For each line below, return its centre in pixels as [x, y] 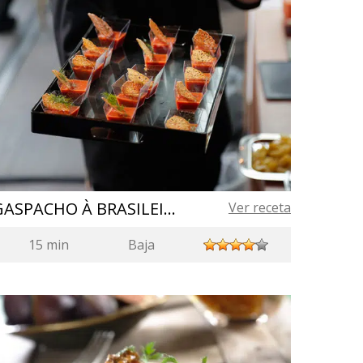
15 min [49, 244]
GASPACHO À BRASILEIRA [170, 208]
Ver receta [259, 207]
